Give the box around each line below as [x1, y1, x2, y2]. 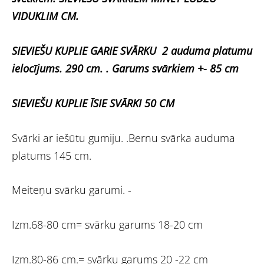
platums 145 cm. [12, 148, 91, 163]
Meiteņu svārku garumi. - [12, 183, 131, 197]
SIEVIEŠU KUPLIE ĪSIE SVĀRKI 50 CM [12, 95, 174, 110]
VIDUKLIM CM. [12, 9, 79, 24]
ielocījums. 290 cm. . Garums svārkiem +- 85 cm [12, 61, 239, 76]
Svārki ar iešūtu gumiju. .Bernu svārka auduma [12, 130, 235, 145]
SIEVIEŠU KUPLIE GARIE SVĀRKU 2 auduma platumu [12, 44, 252, 58]
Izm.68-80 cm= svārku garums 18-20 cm [12, 217, 203, 232]
